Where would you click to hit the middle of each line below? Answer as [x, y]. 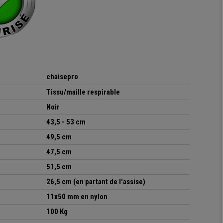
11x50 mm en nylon [78, 197]
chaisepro [62, 77]
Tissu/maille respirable [83, 92]
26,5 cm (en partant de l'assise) [96, 182]
